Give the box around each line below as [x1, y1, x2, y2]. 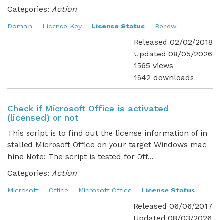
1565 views [134, 61, 173, 70]
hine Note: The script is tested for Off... [7, 152, 154, 161]
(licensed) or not [7, 112, 78, 123]
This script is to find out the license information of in [7, 128, 207, 137]
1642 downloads [134, 73, 194, 82]
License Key [42, 22, 82, 30]
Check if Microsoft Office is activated [7, 103, 168, 113]
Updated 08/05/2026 [134, 49, 212, 58]
